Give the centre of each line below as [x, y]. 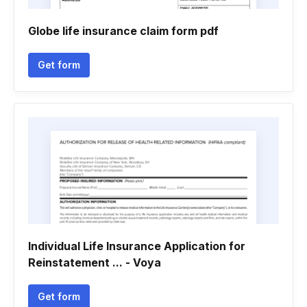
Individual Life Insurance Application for [137, 246]
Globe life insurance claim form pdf [123, 31]
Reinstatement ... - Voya [95, 262]
